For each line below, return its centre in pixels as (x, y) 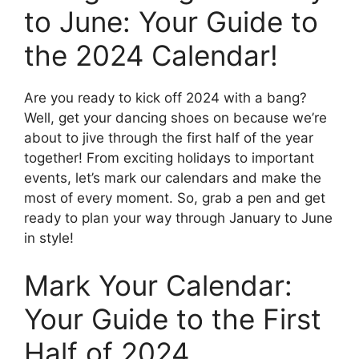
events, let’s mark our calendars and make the (173, 177)
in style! (49, 238)
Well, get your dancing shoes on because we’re (175, 117)
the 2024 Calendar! (151, 55)
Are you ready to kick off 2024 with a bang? (165, 97)
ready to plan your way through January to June (178, 218)
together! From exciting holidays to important (169, 157)
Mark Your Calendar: (158, 286)
